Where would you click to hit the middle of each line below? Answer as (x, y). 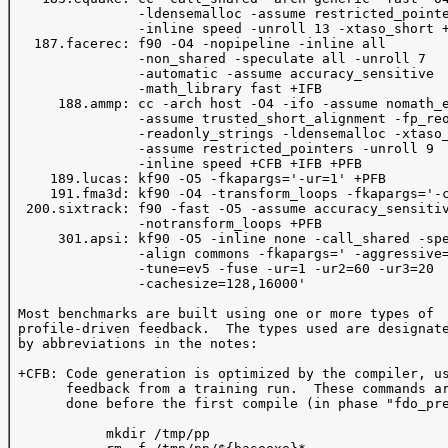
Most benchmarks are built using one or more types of (226, 313)
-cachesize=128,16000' (158, 283)
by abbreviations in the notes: (134, 343)
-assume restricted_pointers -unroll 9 (226, 148)
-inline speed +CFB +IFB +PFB (186, 163)
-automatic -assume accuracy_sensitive (226, 73)
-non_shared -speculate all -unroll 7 (218, 58)
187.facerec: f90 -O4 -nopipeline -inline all (202, 43)
